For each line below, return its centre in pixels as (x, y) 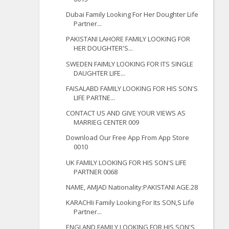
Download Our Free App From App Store (128, 138)
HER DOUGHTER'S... (104, 48)
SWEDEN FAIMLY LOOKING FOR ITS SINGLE (130, 64)
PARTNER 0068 (96, 171)
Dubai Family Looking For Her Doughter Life (132, 15)
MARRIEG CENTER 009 (107, 122)
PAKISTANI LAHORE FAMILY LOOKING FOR (128, 39)
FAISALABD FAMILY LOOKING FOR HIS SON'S (132, 88)
